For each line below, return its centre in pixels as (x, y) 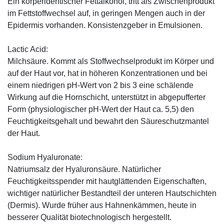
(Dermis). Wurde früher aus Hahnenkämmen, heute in (102, 205)
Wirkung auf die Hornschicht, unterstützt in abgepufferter (106, 97)
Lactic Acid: (28, 49)
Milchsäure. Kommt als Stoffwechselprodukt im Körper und (111, 61)
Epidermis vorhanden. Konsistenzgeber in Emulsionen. (105, 25)
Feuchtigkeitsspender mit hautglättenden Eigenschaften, (107, 181)
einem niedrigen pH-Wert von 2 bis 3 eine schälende (100, 85)
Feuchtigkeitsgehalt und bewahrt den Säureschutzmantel (108, 121)
